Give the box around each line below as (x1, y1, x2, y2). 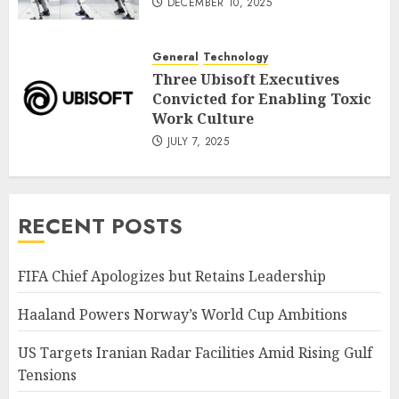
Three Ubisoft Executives (152, 69, 339, 89)
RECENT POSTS (18, 209, 183, 241)
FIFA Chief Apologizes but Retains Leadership (18, 265, 326, 286)
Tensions (18, 364, 77, 385)
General (152, 48, 199, 65)
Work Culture (152, 108, 254, 128)
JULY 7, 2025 (167, 133, 230, 150)
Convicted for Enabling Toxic (152, 88, 371, 109)
